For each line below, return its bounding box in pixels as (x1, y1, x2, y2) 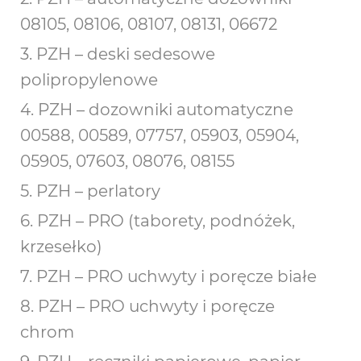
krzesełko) (20, 237, 102, 256)
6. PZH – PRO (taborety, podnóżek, (20, 211, 295, 230)
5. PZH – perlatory (20, 181, 160, 201)
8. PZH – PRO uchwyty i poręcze (20, 297, 275, 316)
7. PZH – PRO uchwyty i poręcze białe (20, 267, 317, 286)
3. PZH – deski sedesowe (20, 44, 215, 64)
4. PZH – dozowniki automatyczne (20, 100, 293, 119)
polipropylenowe (20, 70, 158, 89)
